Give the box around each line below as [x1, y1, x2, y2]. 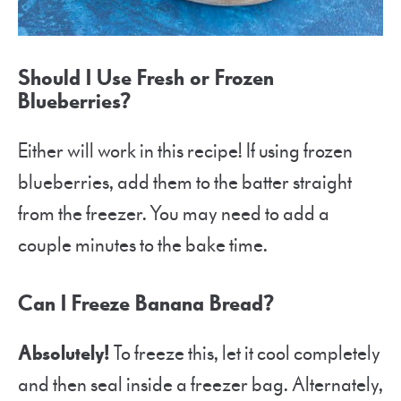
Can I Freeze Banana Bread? [18, 289, 280, 320]
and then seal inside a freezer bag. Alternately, [18, 371, 383, 399]
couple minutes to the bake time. [18, 232, 273, 260]
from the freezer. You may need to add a [18, 200, 329, 228]
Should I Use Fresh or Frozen [18, 64, 274, 94]
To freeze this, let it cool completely [110, 340, 380, 368]
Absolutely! [18, 340, 110, 368]
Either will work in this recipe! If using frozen [18, 138, 353, 166]
